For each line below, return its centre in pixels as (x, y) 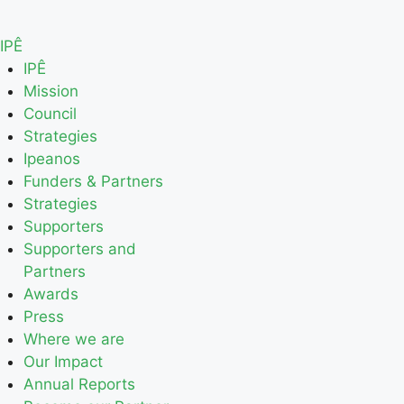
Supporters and (79, 249)
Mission (50, 91)
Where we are (73, 339)
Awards (50, 294)
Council (50, 114)
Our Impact (63, 362)
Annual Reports (79, 384)
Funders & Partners (93, 181)
